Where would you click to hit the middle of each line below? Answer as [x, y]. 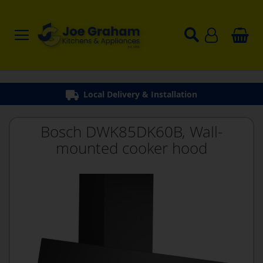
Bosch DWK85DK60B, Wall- [131, 132]
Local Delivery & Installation [140, 94]
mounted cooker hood [131, 148]
